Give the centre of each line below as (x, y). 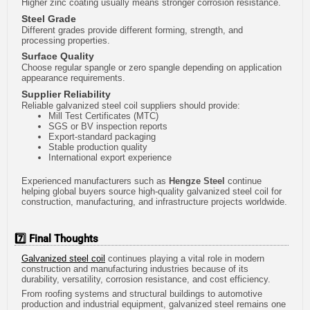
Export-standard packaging (102, 136)
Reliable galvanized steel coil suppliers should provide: (131, 105)
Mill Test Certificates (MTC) (103, 116)
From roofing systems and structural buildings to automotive (142, 294)
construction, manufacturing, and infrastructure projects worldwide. (154, 202)
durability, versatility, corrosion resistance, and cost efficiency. (146, 279)
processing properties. (66, 40)
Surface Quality (58, 56)
